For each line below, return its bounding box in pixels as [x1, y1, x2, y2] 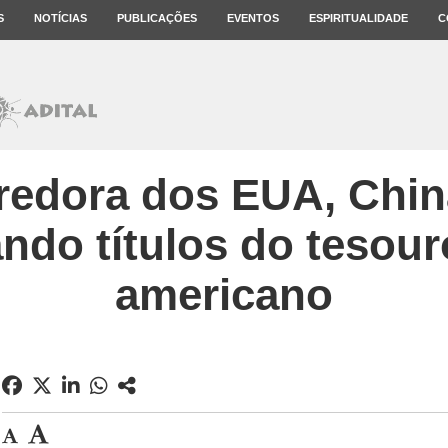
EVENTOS [227, 12, 279, 24]
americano [115, 270, 333, 319]
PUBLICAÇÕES [117, 12, 197, 24]
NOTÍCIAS [34, 12, 87, 24]
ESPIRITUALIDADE [309, 12, 408, 24]
